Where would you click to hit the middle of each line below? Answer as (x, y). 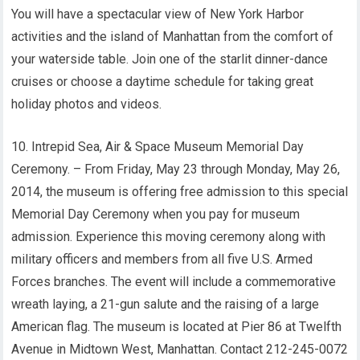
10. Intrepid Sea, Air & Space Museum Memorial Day (158, 147)
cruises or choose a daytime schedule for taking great (163, 82)
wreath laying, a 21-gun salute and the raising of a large (166, 304)
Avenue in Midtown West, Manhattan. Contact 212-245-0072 (180, 349)
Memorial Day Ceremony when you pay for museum (156, 214)
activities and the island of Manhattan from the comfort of (173, 37)
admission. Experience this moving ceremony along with (169, 237)
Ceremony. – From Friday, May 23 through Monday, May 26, (176, 169)
